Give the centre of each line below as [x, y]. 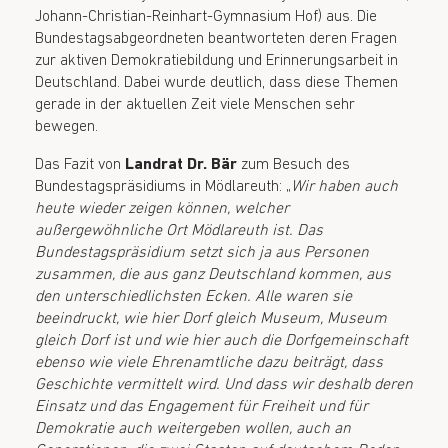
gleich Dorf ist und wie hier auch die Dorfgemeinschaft [221, 340]
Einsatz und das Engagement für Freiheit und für [201, 406]
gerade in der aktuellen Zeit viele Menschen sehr [195, 104]
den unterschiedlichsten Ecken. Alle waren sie [193, 296]
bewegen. [66, 126]
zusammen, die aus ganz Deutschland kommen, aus [213, 274]
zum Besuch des [293, 164]
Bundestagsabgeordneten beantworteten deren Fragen [216, 38]
